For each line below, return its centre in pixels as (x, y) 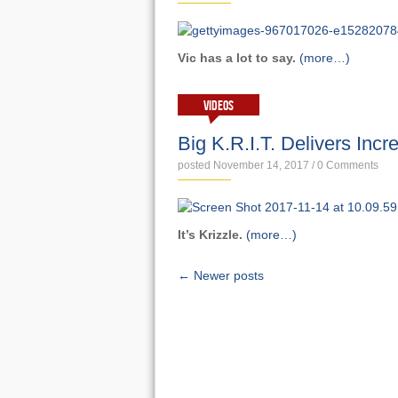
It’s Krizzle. (210, 235)
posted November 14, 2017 (243, 165)
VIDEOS (218, 106)
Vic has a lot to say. (236, 58)
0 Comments (347, 165)
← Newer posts (220, 275)
